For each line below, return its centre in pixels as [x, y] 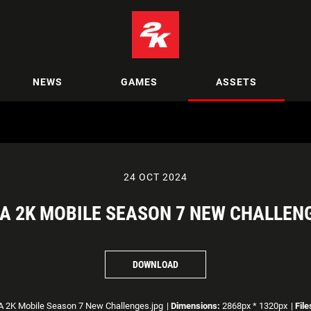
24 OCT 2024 [155, 177]
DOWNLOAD [155, 264]
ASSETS [236, 82]
